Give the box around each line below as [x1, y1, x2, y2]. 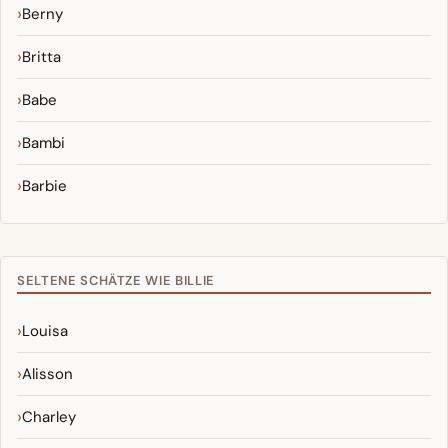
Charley [22, 407, 76, 428]
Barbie [22, 176, 67, 197]
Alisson [22, 364, 73, 385]
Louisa [22, 321, 68, 342]
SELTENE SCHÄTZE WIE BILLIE [17, 272, 215, 290]
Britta [22, 47, 61, 68]
